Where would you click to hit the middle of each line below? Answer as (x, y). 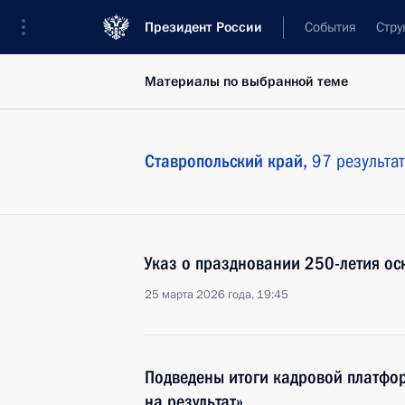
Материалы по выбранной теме (246, 81)
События (330, 27)
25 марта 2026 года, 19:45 (217, 295)
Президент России (203, 27)
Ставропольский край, (228, 161)
